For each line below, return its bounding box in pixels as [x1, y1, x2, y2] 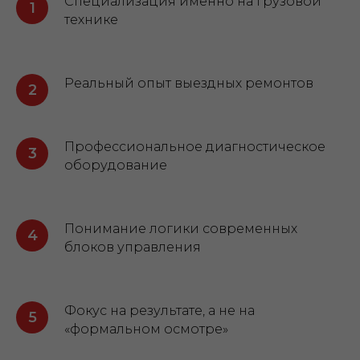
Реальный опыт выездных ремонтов [64, 76, 313, 91]
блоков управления [64, 239, 201, 255]
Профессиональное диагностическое [64, 139, 325, 154]
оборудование [64, 157, 167, 173]
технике [64, 12, 118, 27]
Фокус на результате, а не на [64, 303, 255, 318]
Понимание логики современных [64, 221, 297, 236]
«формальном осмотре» [64, 321, 228, 337]
